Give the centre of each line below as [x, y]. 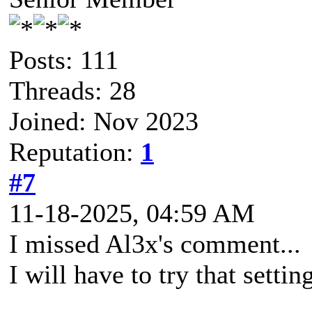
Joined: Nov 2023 [104, 121]
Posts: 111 [64, 60]
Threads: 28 [72, 90]
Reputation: [75, 151]
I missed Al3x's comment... [155, 243]
